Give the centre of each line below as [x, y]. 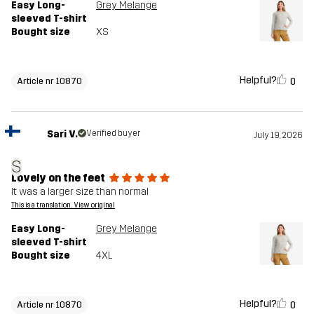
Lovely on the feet [58, 177]
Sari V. [62, 134]
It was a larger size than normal [80, 191]
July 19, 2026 [278, 135]
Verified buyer [113, 133]
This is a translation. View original [63, 205]
